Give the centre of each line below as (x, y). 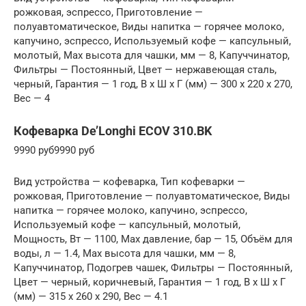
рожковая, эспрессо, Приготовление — (108, 13)
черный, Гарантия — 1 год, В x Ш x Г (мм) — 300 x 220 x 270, (153, 84)
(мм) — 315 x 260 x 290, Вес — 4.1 (91, 297)
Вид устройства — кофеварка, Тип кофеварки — (129, 182)
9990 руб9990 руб (54, 151)
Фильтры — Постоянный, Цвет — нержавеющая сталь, (145, 70)
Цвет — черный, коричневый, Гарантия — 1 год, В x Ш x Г (150, 282)
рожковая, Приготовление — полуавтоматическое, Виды (152, 196)
